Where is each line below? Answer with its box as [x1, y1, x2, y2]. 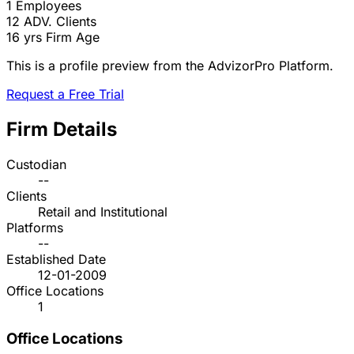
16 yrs [6, 29, 42, 46]
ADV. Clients [24, 13, 96, 30]
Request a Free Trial [6, 86, 124, 103]
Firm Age [46, 29, 100, 46]
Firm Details [6, 118, 117, 141]
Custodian [6, 156, 66, 173]
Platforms [6, 220, 63, 236]
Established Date [6, 251, 106, 268]
